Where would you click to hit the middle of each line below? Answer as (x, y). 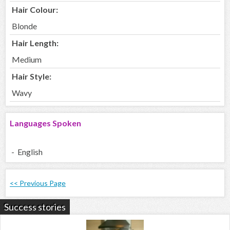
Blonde (24, 26)
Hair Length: (35, 43)
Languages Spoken (45, 123)
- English (26, 152)
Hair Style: (32, 76)
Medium (27, 60)
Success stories (35, 207)
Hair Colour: (35, 10)
